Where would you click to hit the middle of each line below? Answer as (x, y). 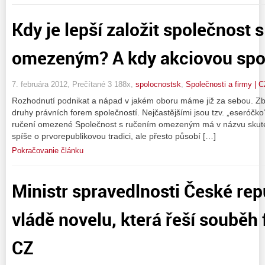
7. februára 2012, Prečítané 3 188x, (74, 85)
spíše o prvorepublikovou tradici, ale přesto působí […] (114, 136)
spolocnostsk (158, 85)
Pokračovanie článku (48, 151)
